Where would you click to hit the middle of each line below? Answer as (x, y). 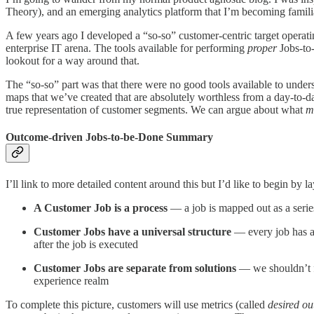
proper (262, 48)
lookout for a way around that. (73, 61)
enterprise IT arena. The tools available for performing (127, 48)
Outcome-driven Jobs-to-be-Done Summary (109, 137)
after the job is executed (86, 244)
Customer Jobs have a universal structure (134, 231)
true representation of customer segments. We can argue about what (156, 110)
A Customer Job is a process (101, 207)
